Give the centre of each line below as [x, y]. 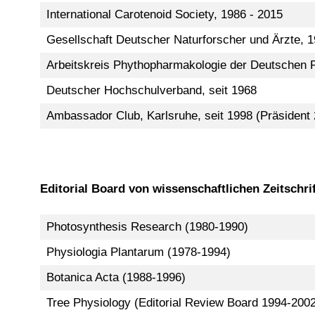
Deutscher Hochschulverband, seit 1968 [151, 90]
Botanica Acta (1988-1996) [116, 277]
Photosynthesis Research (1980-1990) [147, 227]
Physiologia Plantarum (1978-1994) [138, 252]
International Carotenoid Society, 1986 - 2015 [164, 14]
